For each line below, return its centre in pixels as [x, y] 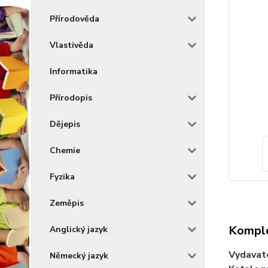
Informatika [74, 71]
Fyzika [62, 177]
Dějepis [65, 124]
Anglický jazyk [79, 229]
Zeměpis [67, 203]
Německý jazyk [79, 256]
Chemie [65, 150]
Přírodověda [74, 19]
